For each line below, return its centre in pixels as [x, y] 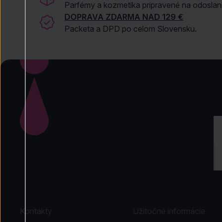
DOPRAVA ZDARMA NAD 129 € [124, 17]
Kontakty [36, 211]
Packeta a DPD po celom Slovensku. [131, 28]
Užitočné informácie [169, 211]
